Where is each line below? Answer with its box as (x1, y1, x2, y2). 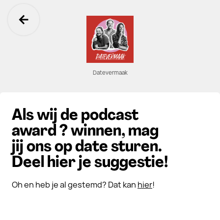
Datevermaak (92, 69, 128, 77)
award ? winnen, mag (12, 124, 159, 139)
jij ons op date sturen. (12, 139, 162, 155)
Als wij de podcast (12, 108, 138, 124)
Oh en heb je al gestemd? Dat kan (12, 179, 137, 190)
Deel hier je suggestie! (12, 155, 168, 171)
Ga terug (23, 20, 89, 42)
